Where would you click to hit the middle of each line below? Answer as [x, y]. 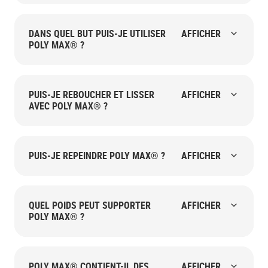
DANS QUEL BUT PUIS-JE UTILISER [97, 33]
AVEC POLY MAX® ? [68, 106]
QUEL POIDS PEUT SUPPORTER [90, 205]
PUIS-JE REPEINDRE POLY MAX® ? [97, 155]
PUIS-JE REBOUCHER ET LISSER [92, 94]
